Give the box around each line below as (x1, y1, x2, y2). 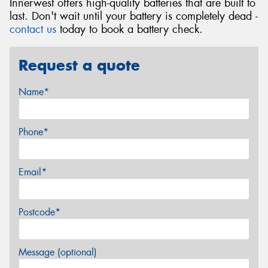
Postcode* (19, 205, 60, 218)
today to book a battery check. (56, 22, 203, 37)
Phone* (19, 125, 48, 138)
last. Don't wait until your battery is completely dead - (10, 9, 258, 24)
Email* (19, 165, 47, 178)
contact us (10, 22, 56, 37)
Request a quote (19, 55, 140, 75)
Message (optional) (19, 245, 97, 258)
